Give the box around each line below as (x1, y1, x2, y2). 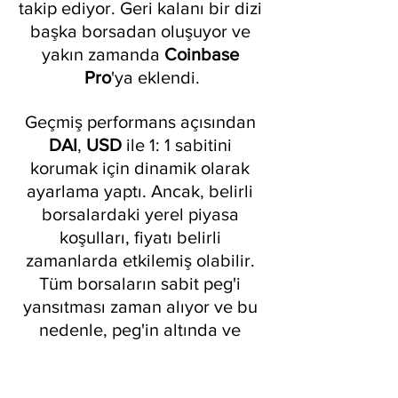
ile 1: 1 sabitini (125, 135, 236, 155)
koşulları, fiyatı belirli (59, 227, 226, 248)
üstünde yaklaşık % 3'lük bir (32, 343, 252, 363)
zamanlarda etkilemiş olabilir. (25, 251, 259, 271)
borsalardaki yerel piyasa (41, 204, 243, 225)
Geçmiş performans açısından (24, 112, 260, 132)
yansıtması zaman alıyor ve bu (22, 297, 262, 317)
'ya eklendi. (111, 68, 200, 88)
